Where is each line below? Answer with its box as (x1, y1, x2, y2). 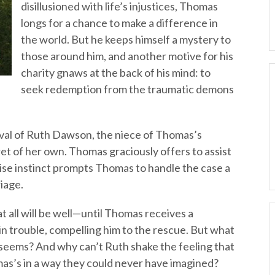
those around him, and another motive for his (21, 49, 233, 63)
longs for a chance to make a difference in (21, 16, 218, 29)
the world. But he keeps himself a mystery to (21, 33, 231, 46)
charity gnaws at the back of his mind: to (21, 66, 211, 79)
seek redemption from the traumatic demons (21, 82, 234, 96)
